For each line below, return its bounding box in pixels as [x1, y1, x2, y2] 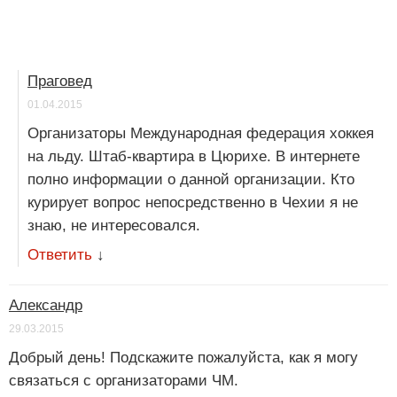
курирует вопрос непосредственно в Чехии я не [27, 194, 358, 212]
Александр [9, 297, 82, 315]
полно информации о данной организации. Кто [27, 171, 354, 189]
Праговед [27, 73, 92, 90]
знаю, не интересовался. [27, 217, 200, 235]
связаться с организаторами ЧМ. [9, 372, 238, 390]
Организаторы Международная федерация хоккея [27, 125, 374, 143]
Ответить [27, 246, 92, 264]
